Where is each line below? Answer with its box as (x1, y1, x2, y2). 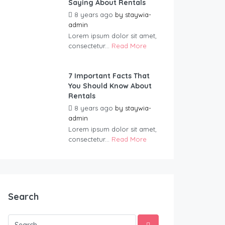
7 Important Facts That (68, 71, 150, 81)
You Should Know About (68, 81, 152, 91)
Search (8, 191, 39, 203)
